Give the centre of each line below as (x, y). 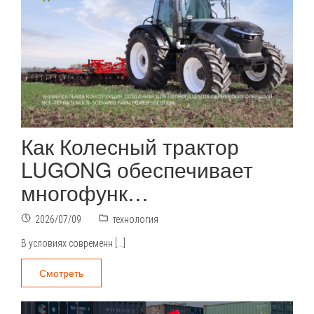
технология (136, 219)
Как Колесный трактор (130, 146)
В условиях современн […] (73, 243)
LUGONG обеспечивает (137, 169)
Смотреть (62, 273)
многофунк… (85, 192)
